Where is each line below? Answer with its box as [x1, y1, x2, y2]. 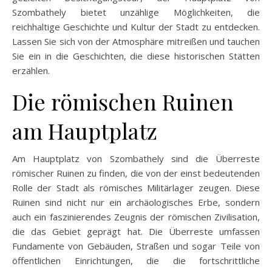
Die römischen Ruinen [12, 86, 234, 116]
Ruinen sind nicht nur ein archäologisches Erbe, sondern [12, 195, 260, 208]
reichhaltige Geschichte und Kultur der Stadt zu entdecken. [12, 20, 260, 33]
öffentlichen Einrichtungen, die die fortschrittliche [12, 254, 260, 267]
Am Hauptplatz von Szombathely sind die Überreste [12, 152, 260, 165]
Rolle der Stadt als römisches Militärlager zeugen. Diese [12, 181, 260, 194]
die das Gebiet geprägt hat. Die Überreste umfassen [12, 225, 260, 237]
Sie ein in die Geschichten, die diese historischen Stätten [12, 49, 260, 62]
